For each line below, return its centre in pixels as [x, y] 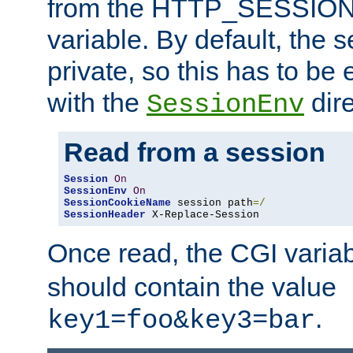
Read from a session [195, 152]
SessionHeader [105, 215]
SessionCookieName [117, 203]
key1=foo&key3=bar [181, 321]
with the [97, 103]
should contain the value [192, 287]
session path [212, 203]
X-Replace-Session [203, 215]
